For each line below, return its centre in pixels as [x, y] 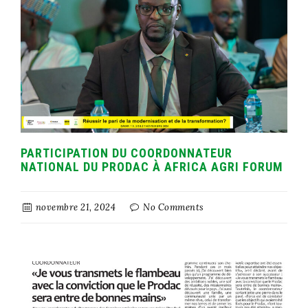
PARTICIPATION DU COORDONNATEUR [126, 153]
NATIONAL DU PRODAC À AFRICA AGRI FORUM [152, 167]
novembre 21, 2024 [75, 208]
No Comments [172, 208]
